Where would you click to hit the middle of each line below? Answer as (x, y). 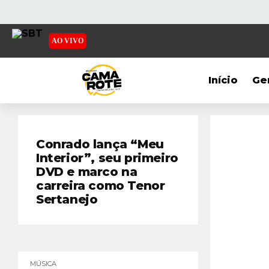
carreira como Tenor (101, 186)
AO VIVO (68, 41)
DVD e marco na (87, 172)
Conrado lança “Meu (100, 144)
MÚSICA (43, 264)
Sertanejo (67, 199)
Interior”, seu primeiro (107, 158)
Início (223, 80)
